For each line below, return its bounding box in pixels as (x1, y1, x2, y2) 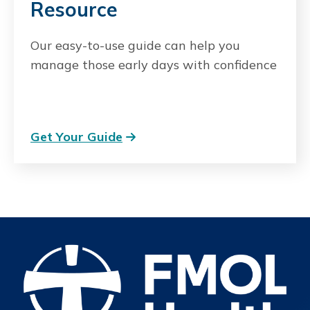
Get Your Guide (30, 128, 122, 145)
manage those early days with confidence (30, 56, 277, 73)
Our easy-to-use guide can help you (30, 37, 240, 53)
